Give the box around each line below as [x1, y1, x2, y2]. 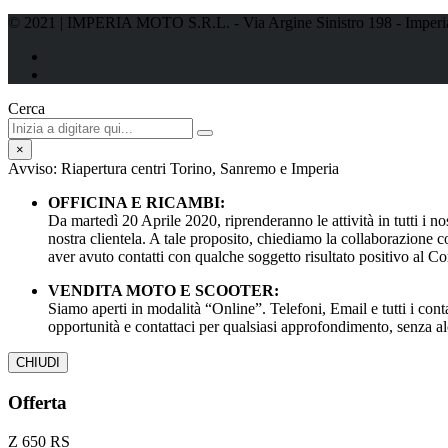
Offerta [8, 392, 67, 414]
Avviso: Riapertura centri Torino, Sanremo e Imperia [8, 160, 339, 178]
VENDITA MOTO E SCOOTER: [48, 282, 279, 300]
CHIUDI [16, 355, 60, 371]
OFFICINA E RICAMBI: [48, 194, 225, 212]
